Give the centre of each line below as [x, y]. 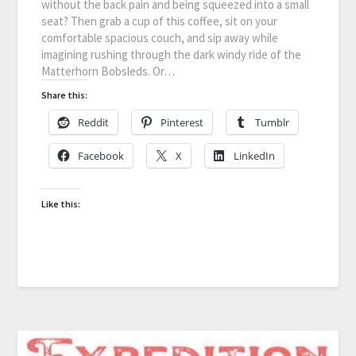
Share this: [65, 95]
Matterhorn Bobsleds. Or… [108, 72]
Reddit [94, 123]
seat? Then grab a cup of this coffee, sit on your [160, 21]
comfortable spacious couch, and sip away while [160, 38]
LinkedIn [255, 156]
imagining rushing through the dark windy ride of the [172, 55]
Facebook [101, 156]
